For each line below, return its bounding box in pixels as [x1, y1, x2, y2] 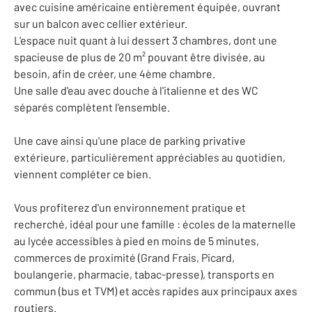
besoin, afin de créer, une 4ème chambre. [14, 67, 215, 80]
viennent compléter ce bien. [14, 167, 151, 180]
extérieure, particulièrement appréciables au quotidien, [14, 150, 286, 164]
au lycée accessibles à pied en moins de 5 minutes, [14, 234, 259, 247]
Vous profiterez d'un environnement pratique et [14, 201, 246, 214]
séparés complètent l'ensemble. [14, 100, 170, 114]
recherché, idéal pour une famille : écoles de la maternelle [14, 217, 296, 231]
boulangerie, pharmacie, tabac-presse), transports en [14, 267, 274, 281]
